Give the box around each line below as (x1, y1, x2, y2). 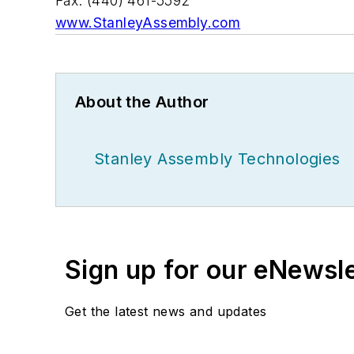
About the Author (75, 92, 209, 111)
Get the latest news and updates (65, 303, 267, 319)
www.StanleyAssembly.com (55, 13, 241, 31)
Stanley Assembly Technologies (94, 149, 341, 168)
